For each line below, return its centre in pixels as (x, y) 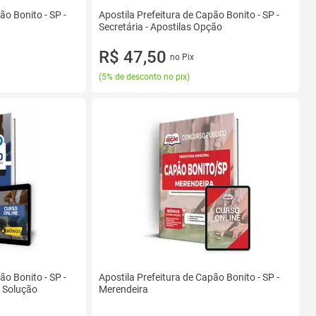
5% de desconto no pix (144, 77)
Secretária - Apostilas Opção (160, 27)
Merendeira (123, 289)
